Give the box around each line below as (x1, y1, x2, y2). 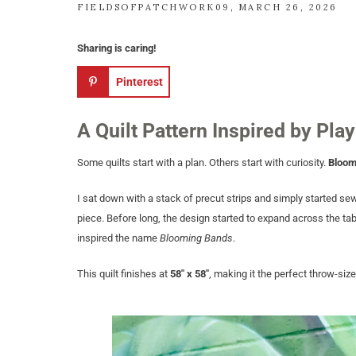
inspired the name (77, 232, 160, 244)
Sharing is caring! (77, 42, 157, 54)
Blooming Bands (160, 232, 233, 244)
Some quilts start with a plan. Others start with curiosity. (77, 157, 328, 168)
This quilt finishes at (77, 268, 170, 280)
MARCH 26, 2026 (238, 2, 338, 13)
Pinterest (116, 75, 163, 88)
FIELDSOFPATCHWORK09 (77, 2, 230, 13)
